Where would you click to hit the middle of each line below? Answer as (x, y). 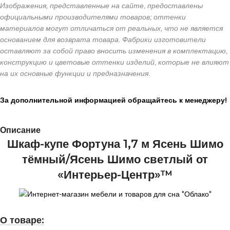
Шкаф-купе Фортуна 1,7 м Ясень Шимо (115, 144)
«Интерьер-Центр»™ (115, 175)
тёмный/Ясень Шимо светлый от (115, 159)
